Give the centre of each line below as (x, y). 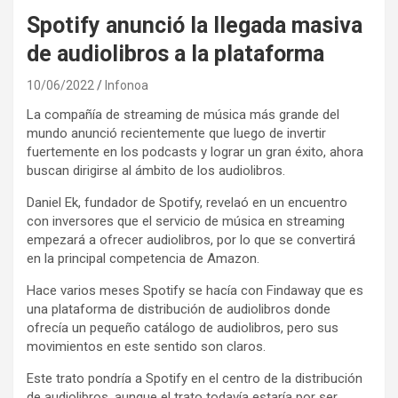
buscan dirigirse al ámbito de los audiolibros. (156, 170)
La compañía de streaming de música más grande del (183, 114)
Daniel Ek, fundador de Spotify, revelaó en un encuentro (187, 202)
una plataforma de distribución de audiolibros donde (179, 309)
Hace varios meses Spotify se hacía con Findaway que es (195, 290)
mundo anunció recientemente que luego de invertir (176, 133)
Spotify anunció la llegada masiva (195, 25)
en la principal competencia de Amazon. (143, 258)
